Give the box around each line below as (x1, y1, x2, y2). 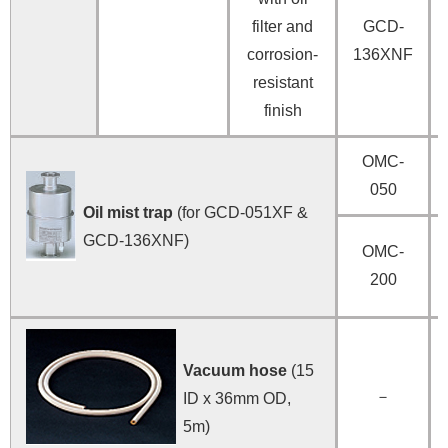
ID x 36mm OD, (183, 389, 291, 407)
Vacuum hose (183, 361, 287, 379)
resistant (252, 73, 313, 91)
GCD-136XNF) (83, 231, 189, 249)
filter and (252, 17, 313, 35)
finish (263, 101, 302, 119)
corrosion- (247, 45, 318, 63)
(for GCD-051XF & (173, 203, 308, 221)
